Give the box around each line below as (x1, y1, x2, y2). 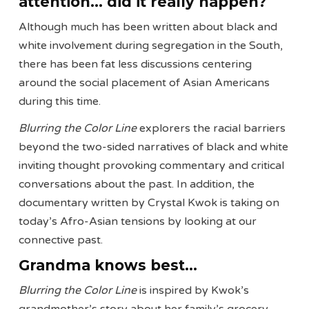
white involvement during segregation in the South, (19, 38, 283, 52)
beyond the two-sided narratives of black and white (19, 139, 289, 154)
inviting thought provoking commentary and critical (19, 158, 285, 172)
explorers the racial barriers (137, 121, 286, 135)
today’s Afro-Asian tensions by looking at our (19, 214, 257, 228)
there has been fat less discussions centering (19, 57, 252, 71)
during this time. (19, 94, 101, 108)
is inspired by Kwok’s (137, 283, 250, 297)
